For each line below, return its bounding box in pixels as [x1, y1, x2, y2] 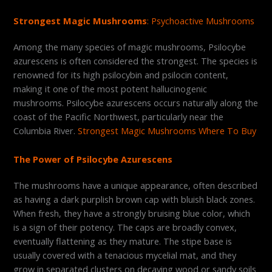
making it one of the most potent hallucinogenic [13, 83, 208, 95]
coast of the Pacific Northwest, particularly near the [13, 110, 224, 123]
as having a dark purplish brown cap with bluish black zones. [13, 192, 256, 205]
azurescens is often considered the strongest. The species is [13, 55, 258, 67]
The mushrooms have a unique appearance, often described [13, 178, 258, 191]
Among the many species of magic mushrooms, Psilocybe [13, 41, 246, 53]
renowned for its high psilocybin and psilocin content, [13, 69, 229, 81]
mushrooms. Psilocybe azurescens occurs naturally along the [13, 97, 259, 109]
